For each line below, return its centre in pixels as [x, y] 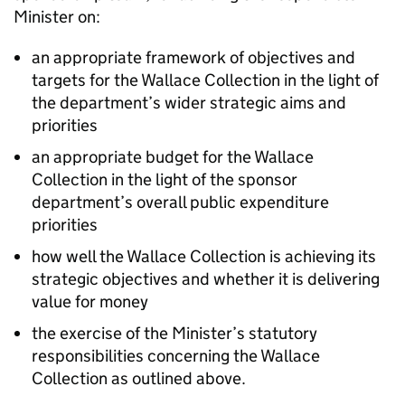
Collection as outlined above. [139, 378]
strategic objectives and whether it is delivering [206, 279]
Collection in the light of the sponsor [165, 179]
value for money [90, 301]
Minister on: [57, 17]
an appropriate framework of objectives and [193, 57]
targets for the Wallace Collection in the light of [205, 80]
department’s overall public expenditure [180, 202]
